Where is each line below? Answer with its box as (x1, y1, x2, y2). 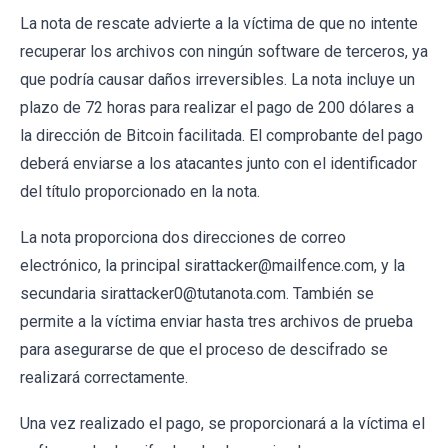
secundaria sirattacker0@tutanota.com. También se (20, 283, 374, 303)
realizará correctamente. (20, 367, 188, 387)
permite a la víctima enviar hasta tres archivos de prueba (20, 311, 413, 331)
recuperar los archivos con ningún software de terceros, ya (20, 41, 428, 61)
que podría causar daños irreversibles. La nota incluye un (20, 69, 415, 89)
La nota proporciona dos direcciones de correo (20, 227, 346, 247)
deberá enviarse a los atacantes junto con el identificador (20, 153, 417, 173)
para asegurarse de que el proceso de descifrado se (20, 339, 388, 359)
